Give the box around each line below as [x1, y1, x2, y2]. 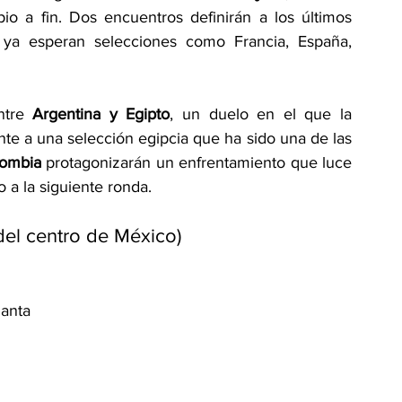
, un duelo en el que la [170, 105, 353, 124]
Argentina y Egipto [32, 105, 170, 124]
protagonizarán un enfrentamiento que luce [40, 153, 353, 172]
